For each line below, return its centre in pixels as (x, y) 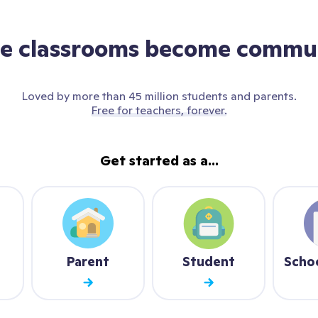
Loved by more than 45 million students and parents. (159, 96)
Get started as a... (159, 161)
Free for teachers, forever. (159, 110)
